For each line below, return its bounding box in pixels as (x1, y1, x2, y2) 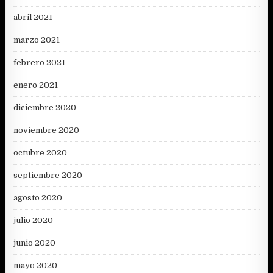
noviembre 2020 (13, 126, 80, 135)
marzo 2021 (13, 35, 60, 45)
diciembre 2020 (13, 103, 77, 113)
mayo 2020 (13, 261, 58, 271)
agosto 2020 (13, 193, 63, 203)
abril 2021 (13, 13, 53, 23)
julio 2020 (13, 216, 54, 225)
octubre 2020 (13, 148, 68, 158)
